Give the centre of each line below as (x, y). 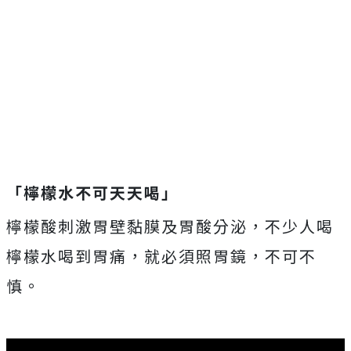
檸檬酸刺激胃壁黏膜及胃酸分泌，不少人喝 (170, 226)
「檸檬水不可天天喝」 (92, 193)
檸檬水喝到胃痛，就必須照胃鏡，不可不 (161, 256)
